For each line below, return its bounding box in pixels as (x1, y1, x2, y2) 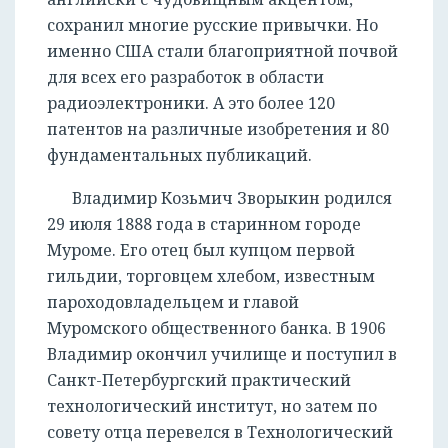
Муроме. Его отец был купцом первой (47, 239, 355, 262)
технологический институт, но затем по (47, 395, 377, 418)
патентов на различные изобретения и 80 (47, 118, 389, 141)
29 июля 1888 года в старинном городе (47, 213, 361, 236)
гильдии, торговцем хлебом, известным (47, 265, 375, 288)
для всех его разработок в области (47, 66, 324, 89)
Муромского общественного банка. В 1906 (47, 317, 386, 340)
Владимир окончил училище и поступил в (47, 343, 397, 366)
